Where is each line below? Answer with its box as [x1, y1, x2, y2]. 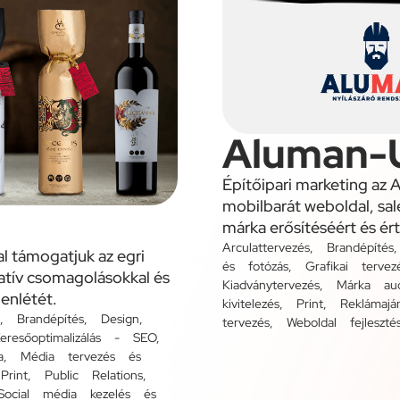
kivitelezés [222, 295, 279, 312]
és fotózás [222, 257, 288, 274]
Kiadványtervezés [222, 276, 320, 293]
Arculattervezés [222, 238, 310, 255]
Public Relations [45, 366, 143, 383]
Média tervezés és [21, 347, 141, 364]
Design [101, 310, 139, 327]
